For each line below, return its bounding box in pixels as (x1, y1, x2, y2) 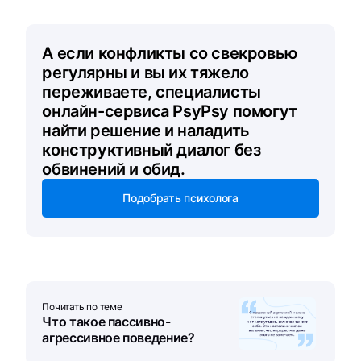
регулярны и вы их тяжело (42, 62, 249, 82)
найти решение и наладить (42, 120, 250, 140)
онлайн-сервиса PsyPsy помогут (42, 101, 297, 121)
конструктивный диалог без (42, 139, 261, 160)
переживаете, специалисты (42, 81, 261, 102)
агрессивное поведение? (42, 330, 195, 346)
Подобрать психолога (122, 190, 239, 205)
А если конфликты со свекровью (42, 43, 297, 63)
